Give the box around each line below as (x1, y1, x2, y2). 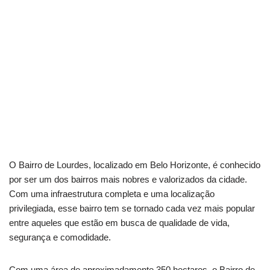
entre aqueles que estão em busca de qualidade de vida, (9, 218, 230, 228)
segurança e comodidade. (9, 232, 111, 243)
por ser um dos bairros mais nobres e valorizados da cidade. (9, 174, 247, 185)
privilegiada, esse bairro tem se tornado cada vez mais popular (9, 203, 255, 214)
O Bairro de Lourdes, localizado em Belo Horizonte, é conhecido (9, 160, 260, 171)
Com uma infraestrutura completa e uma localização (9, 189, 215, 199)
